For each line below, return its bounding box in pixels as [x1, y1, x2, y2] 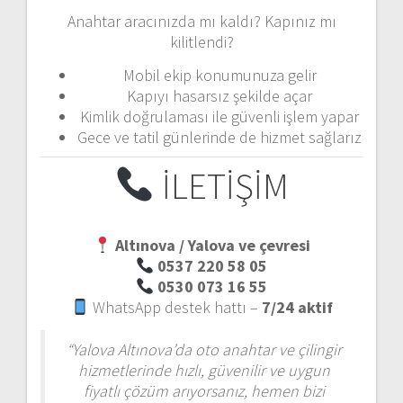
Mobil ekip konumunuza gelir [122, 64, 317, 85]
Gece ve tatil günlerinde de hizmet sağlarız [77, 126, 362, 148]
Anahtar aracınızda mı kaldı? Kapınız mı [67, 10, 336, 31]
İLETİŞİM [155, 163, 290, 209]
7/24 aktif [261, 297, 333, 318]
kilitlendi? [169, 31, 234, 52]
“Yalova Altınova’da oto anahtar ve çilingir [66, 339, 342, 361]
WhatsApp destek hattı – [88, 297, 262, 318]
